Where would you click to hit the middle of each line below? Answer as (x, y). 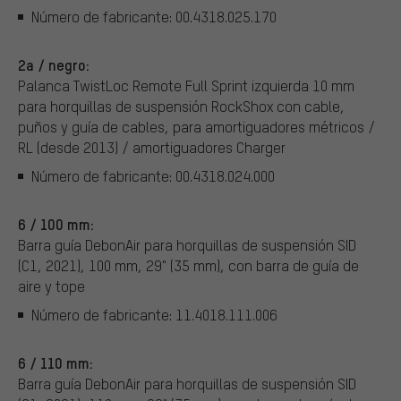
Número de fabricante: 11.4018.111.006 (154, 314)
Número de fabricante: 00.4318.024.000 (153, 175)
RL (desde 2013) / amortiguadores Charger (152, 148)
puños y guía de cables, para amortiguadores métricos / (196, 127)
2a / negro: (54, 65)
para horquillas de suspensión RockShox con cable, (181, 107)
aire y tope (51, 286)
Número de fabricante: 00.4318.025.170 (154, 16)
